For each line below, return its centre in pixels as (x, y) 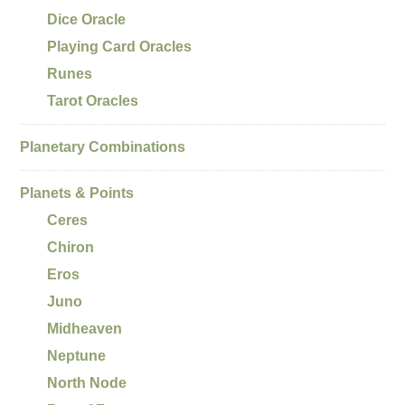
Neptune (77, 356)
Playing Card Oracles (120, 47)
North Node (87, 383)
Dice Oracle (87, 19)
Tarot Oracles (93, 101)
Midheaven (85, 329)
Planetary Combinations (103, 147)
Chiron (71, 247)
